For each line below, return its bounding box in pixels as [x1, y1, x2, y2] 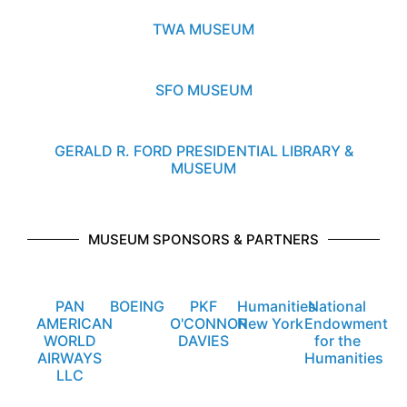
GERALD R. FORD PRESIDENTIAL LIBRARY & [54, 146, 353, 165]
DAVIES [178, 336, 230, 355]
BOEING [109, 302, 164, 321]
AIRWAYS [37, 353, 103, 372]
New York [237, 319, 304, 338]
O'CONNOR [170, 319, 248, 338]
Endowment [303, 319, 388, 338]
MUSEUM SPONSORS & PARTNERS [88, 235, 319, 253]
